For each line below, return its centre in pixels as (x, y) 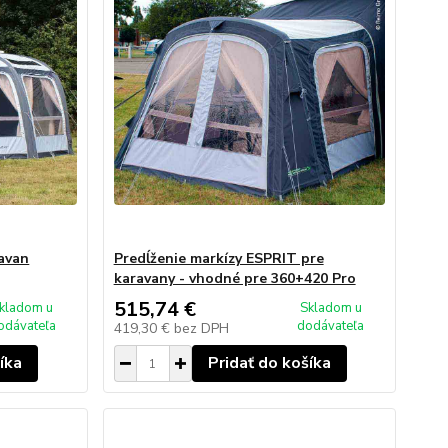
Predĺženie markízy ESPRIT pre (218, 258)
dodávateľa (331, 326)
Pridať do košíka (269, 363)
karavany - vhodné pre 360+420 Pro (234, 278)
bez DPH (201, 328)
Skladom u (330, 308)
